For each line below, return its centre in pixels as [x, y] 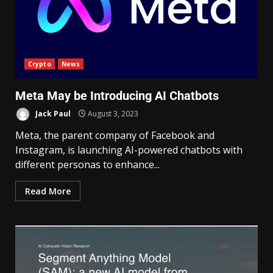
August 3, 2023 [112, 113]
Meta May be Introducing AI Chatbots [117, 96]
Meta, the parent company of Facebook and [115, 135]
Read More [48, 191]
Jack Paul [52, 113]
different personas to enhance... [87, 165]
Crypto [40, 64]
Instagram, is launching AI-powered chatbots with [129, 150]
